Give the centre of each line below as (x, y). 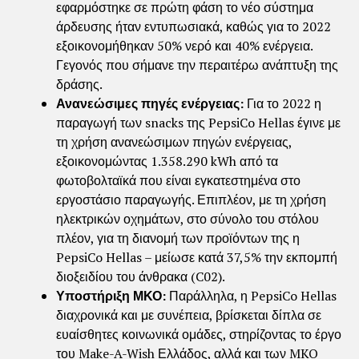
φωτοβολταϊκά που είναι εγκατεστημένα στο (178, 180)
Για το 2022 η (284, 103)
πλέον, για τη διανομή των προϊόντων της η (178, 238)
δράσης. (79, 84)
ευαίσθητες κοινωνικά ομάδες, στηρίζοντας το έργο (199, 334)
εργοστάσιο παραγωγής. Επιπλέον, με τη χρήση (191, 199)
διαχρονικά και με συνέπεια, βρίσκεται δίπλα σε (189, 315)
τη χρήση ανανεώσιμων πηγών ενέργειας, (174, 141)
